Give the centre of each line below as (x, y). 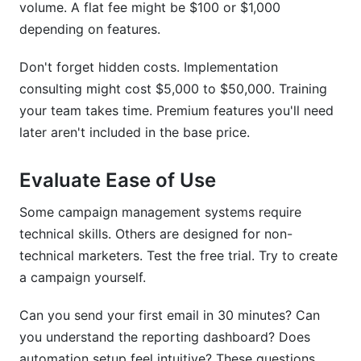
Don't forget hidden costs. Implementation (149, 67)
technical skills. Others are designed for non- (156, 234)
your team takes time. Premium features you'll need (176, 110)
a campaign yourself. (83, 277)
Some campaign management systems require (160, 212)
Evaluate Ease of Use (118, 180)
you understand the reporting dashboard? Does (165, 337)
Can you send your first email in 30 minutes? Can (170, 315)
